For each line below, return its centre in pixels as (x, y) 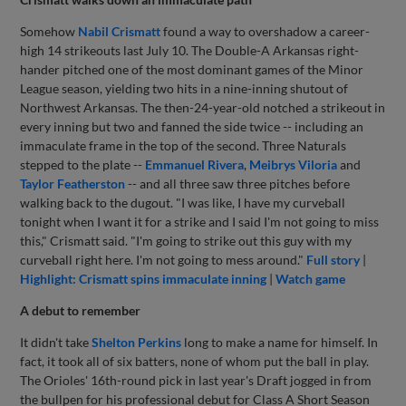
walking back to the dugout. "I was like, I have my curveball (183, 202)
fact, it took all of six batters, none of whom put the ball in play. (195, 361)
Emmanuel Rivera (195, 164)
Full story (333, 259)
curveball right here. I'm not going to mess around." (164, 259)
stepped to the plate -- (83, 164)
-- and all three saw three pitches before (238, 183)
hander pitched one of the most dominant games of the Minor (192, 69)
